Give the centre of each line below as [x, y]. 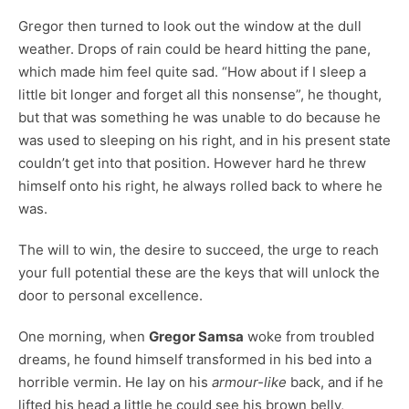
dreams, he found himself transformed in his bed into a [195, 359]
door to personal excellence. [110, 295]
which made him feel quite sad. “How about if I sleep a [192, 71]
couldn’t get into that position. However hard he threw [192, 163]
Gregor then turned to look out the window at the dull [190, 26]
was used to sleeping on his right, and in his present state [204, 140]
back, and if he [335, 382]
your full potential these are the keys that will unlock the [199, 272]
